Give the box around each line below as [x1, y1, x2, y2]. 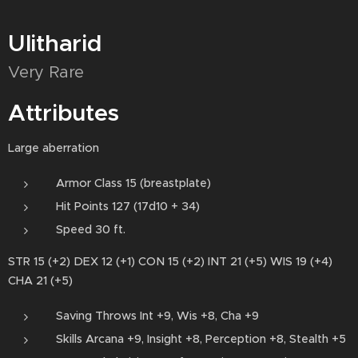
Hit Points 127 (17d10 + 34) [56, 199, 200, 213]
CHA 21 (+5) [8, 273, 73, 288]
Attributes [8, 98, 120, 127]
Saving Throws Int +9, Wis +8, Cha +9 [56, 308, 259, 323]
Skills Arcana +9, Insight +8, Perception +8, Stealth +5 [56, 332, 346, 346]
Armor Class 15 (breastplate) [56, 176, 211, 190]
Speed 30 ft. [56, 222, 125, 237]
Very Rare [8, 62, 85, 82]
